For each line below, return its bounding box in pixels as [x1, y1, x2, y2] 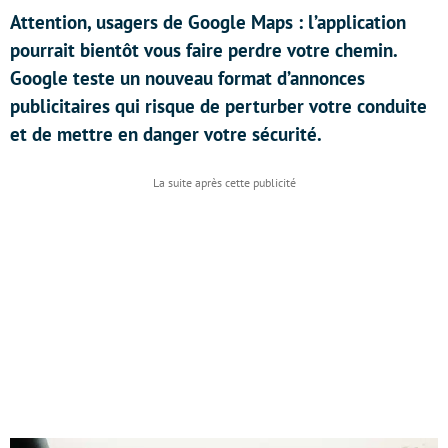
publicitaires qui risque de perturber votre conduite [10, 94, 427, 118]
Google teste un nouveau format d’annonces [10, 66, 365, 90]
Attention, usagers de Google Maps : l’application [10, 10, 406, 34]
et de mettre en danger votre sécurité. [10, 122, 322, 146]
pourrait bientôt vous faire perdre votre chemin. [10, 38, 397, 62]
